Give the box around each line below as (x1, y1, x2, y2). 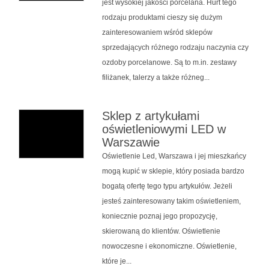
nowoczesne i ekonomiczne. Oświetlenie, (101, 241, 237, 250)
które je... (101, 256, 131, 265)
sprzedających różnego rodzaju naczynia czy (101, 43, 249, 52)
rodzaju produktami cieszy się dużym (101, 13, 222, 22)
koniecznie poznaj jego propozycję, (101, 211, 217, 220)
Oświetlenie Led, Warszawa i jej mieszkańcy (101, 151, 246, 160)
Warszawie (101, 135, 160, 149)
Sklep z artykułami (101, 109, 199, 122)
